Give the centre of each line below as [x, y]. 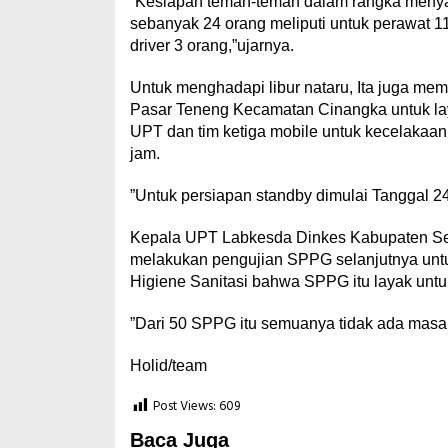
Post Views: [184, 407]
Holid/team [168, 365]
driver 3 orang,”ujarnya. [211, 45]
